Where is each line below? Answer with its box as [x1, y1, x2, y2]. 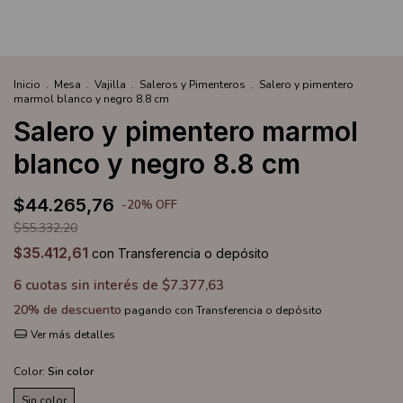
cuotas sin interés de [25, 275, 162, 294]
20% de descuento [13, 300, 121, 318]
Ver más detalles [27, 327, 115, 342]
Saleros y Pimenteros [139, 76, 246, 92]
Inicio [13, 76, 40, 92]
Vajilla [94, 76, 126, 92]
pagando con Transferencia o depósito [121, 302, 322, 318]
